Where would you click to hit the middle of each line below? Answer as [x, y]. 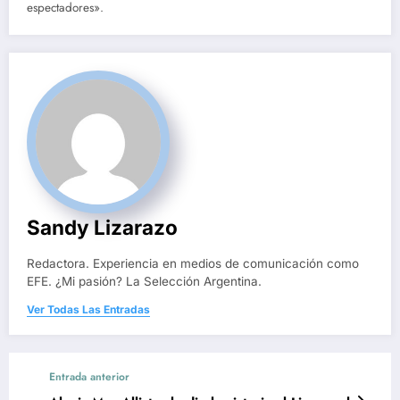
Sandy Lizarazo [102, 228]
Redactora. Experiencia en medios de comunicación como [193, 264]
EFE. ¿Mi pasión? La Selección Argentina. [144, 282]
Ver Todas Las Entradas [88, 310]
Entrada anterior [89, 377]
